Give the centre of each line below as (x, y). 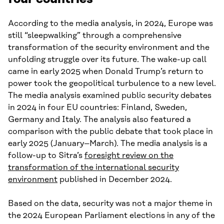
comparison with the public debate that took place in (110, 132)
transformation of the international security (93, 168)
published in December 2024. (115, 180)
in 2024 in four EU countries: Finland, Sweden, (97, 108)
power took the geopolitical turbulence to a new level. (112, 84)
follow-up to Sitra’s (46, 156)
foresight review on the (129, 156)
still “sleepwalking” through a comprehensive (95, 36)
